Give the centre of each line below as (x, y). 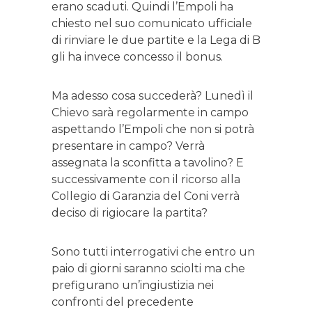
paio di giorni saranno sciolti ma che (148, 269)
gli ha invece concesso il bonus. (137, 57)
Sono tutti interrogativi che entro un (153, 252)
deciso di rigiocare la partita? (130, 213)
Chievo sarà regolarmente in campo (150, 113)
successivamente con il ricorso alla (146, 180)
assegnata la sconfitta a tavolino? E (148, 163)
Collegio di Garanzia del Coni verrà (146, 196)
